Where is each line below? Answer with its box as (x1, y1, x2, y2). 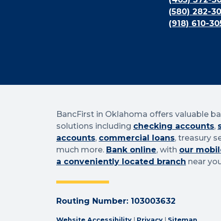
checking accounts (133, 121, 214, 131)
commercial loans (99, 133, 175, 143)
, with (156, 145, 179, 155)
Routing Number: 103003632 (56, 196, 176, 206)
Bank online (106, 145, 156, 155)
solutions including (56, 121, 133, 131)
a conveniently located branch (56, 157, 186, 167)
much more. (56, 145, 106, 155)
